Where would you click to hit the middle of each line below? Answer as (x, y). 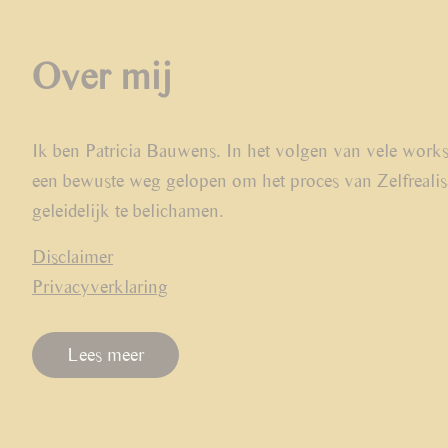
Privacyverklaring (100, 287)
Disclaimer (72, 257)
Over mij (102, 76)
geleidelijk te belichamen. (128, 211)
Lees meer (105, 355)
